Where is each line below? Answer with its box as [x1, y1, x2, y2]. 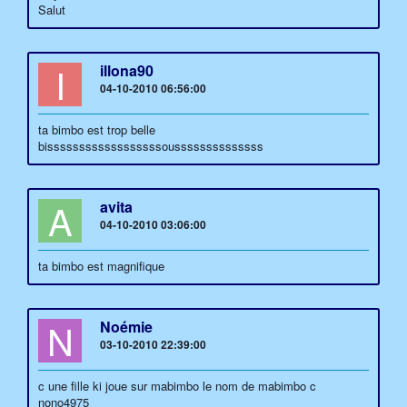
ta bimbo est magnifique [38, 257, 164, 274]
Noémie [100, 316, 153, 337]
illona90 [100, 60, 154, 81]
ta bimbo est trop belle [38, 121, 155, 138]
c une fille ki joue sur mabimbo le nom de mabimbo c [38, 377, 316, 394]
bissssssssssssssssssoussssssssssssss [38, 137, 263, 154]
